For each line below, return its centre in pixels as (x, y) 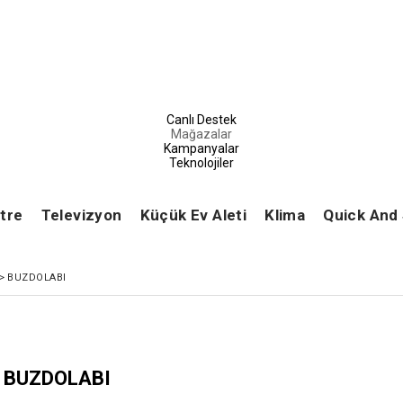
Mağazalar (201, 134)
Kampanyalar (201, 148)
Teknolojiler (201, 163)
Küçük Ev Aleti (193, 215)
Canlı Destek (201, 120)
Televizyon (81, 215)
